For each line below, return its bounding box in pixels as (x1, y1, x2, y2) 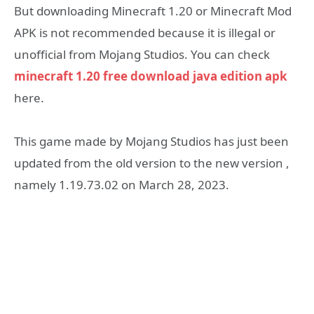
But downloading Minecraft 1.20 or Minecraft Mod (14, 2, 292, 19)
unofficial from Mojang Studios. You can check (14, 46, 270, 62)
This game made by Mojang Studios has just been (14, 133, 289, 150)
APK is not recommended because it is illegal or (14, 24, 275, 41)
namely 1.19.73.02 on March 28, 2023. (14, 177, 229, 193)
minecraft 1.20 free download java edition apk (14, 67, 287, 84)
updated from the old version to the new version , (14, 155, 289, 172)
